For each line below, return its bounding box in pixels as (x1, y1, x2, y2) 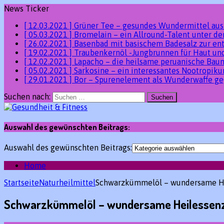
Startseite (4, 177, 39, 187)
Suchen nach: (4, 92, 50, 101)
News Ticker (4, 4, 49, 13)
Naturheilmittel (39, 177, 95, 187)
